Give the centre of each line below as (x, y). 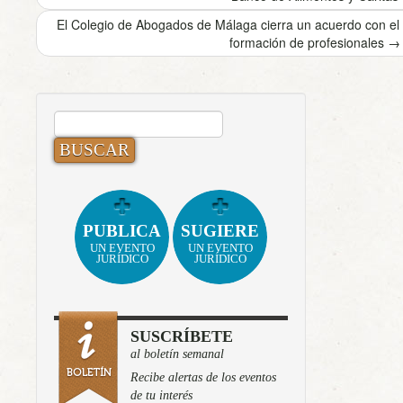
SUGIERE (220, 230)
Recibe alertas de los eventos (203, 377)
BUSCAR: (86, 118)
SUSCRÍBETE (182, 336)
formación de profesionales (309, 42)
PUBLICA (122, 230)
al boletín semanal (177, 354)
